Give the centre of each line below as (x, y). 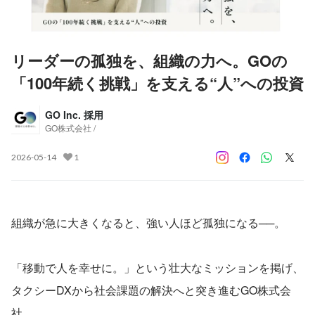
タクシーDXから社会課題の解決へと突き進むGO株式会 (151, 290)
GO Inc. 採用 (74, 114)
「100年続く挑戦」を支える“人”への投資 (157, 83)
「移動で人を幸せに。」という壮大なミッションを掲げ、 (157, 267)
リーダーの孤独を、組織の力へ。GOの (149, 60)
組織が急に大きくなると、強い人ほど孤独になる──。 (148, 222)
